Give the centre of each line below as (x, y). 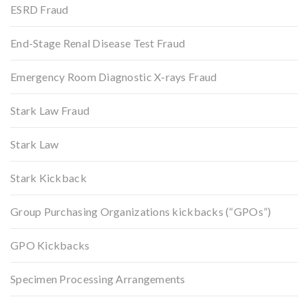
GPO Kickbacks (50, 245)
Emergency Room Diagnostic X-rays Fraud (114, 76)
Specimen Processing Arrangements (98, 278)
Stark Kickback (48, 177)
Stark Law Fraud (50, 110)
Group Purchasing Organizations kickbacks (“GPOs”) (141, 211)
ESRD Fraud (40, 9)
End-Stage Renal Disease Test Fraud (98, 43)
